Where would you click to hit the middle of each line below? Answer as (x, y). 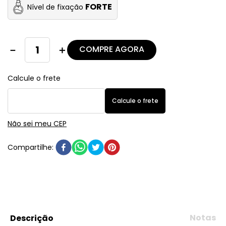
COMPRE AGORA (112, 49)
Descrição (32, 218)
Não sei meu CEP (37, 124)
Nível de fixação (55, 7)
